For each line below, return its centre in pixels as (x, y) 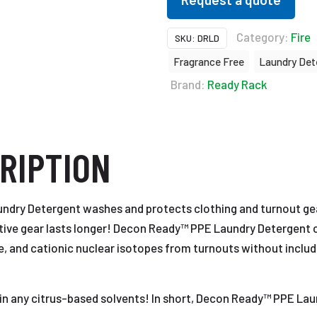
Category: (264, 37)
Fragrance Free (209, 62)
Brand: (189, 84)
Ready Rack (237, 84)
